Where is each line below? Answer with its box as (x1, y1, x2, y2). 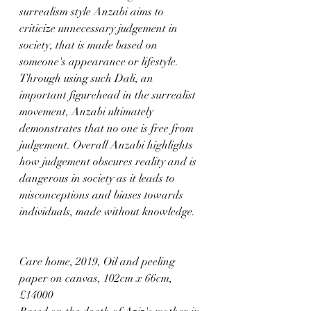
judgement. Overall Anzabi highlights (19, 137, 196, 152)
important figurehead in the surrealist (19, 87, 199, 102)
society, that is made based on (19, 37, 160, 52)
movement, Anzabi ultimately (19, 104, 156, 119)
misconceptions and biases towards (19, 187, 186, 202)
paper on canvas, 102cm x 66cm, (19, 271, 175, 285)
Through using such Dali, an (19, 71, 156, 85)
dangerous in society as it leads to (19, 171, 178, 185)
